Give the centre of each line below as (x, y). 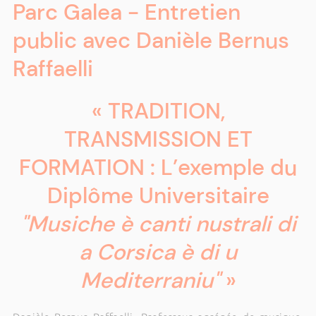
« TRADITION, (158, 111)
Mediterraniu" (150, 280)
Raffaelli (53, 69)
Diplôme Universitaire (158, 196)
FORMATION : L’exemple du (158, 168)
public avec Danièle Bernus (151, 41)
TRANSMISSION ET (158, 139)
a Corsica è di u (158, 252)
